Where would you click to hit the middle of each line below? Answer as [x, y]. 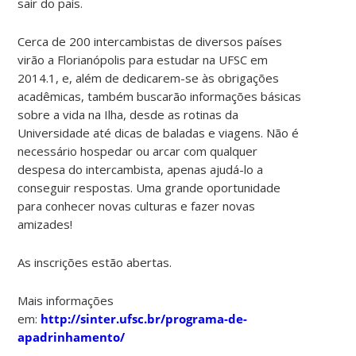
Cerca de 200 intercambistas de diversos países [150, 41]
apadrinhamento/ [72, 337]
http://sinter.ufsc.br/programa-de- [144, 318]
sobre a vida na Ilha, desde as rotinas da [128, 114]
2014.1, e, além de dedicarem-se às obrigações [149, 77]
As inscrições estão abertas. [95, 262]
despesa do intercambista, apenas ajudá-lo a [141, 169]
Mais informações [66, 300]
